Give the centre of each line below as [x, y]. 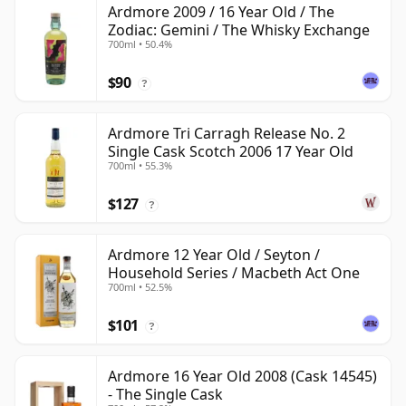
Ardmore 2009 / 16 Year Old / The [221, 12]
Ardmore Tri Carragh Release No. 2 [227, 134]
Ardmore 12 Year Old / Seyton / [214, 255]
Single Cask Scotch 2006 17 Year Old [231, 152]
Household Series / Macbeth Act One [234, 273]
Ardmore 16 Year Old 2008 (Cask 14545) [242, 377]
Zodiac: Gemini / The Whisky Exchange [239, 30]
